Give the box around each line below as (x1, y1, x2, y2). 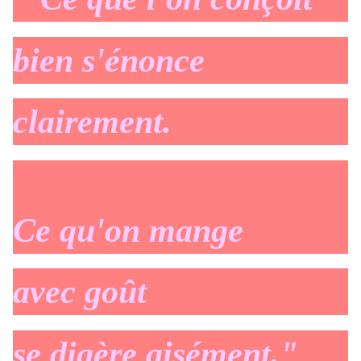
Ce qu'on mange (13, 211, 243, 249)
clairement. (13, 103, 172, 141)
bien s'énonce (13, 41, 205, 79)
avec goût (13, 273, 147, 311)
